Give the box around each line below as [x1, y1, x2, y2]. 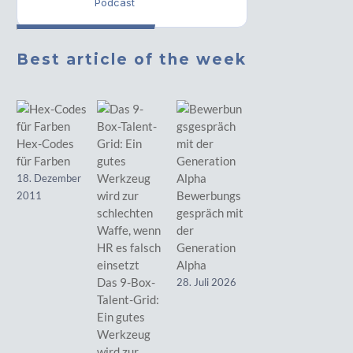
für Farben [17, 154, 71, 168]
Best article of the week [17, 50, 247, 69]
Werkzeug [96, 327, 150, 341]
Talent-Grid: [96, 292, 159, 307]
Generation [176, 240, 236, 255]
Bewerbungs [176, 188, 242, 203]
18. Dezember [17, 172, 82, 184]
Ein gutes [96, 310, 145, 324]
